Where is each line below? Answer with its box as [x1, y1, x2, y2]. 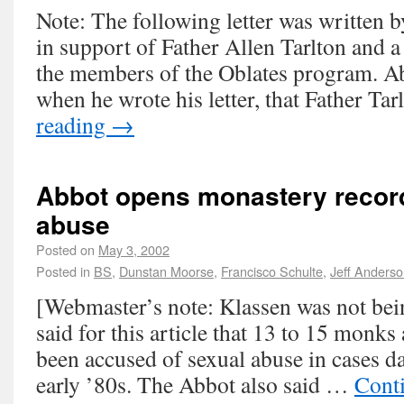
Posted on [36, 240, 95, 259]
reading [36, 109, 111, 140]
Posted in [36, 262, 90, 280]
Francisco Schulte [221, 262, 323, 280]
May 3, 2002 [98, 240, 170, 259]
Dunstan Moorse [119, 262, 214, 280]
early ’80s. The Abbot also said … [36, 369, 354, 399]
